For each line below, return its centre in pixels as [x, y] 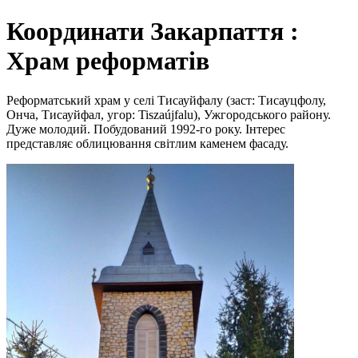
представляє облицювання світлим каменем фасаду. [147, 143]
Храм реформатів [108, 61]
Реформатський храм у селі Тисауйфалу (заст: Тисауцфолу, [166, 100]
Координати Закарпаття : [153, 32]
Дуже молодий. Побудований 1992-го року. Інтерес [146, 129]
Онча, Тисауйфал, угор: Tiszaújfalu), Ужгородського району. [169, 114]
